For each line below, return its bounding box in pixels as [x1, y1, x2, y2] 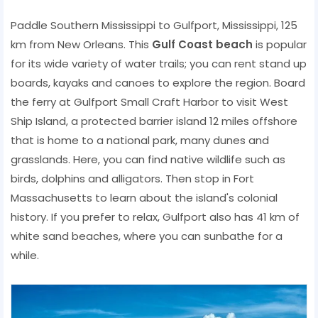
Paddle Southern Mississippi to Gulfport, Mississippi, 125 [11, 17, 297, 33]
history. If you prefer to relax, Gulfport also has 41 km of [11, 209, 300, 224]
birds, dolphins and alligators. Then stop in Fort [11, 170, 254, 186]
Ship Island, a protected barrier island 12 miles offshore [11, 113, 297, 128]
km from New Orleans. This [11, 36, 152, 52]
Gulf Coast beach [152, 36, 253, 52]
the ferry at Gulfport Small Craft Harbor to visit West [11, 94, 288, 109]
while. [11, 247, 39, 263]
